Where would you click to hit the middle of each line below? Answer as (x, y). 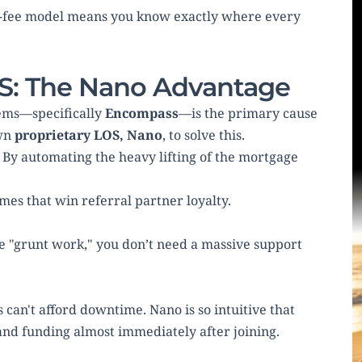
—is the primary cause (248, 114)
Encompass (142, 114)
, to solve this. (204, 135)
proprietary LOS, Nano (88, 135)
